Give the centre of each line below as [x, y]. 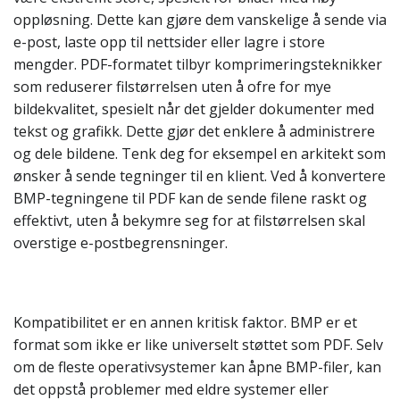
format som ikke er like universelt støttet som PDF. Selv [198, 345]
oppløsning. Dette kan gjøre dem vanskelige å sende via [200, 20]
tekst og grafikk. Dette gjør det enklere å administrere [194, 131]
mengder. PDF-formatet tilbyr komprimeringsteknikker [198, 64]
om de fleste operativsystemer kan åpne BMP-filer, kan [197, 367]
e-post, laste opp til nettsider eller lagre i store [169, 42]
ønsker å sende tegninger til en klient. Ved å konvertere [200, 176]
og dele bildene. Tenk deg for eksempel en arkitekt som [200, 154]
